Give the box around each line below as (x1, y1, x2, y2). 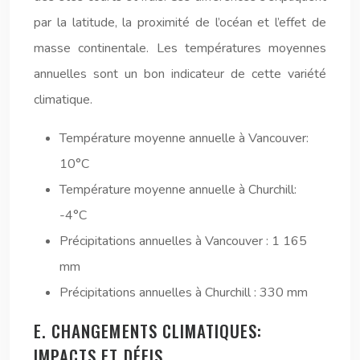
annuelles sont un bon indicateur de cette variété (34, 64, 326, 83)
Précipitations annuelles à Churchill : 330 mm (59, 283, 308, 301)
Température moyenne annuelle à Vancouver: (59, 129, 309, 147)
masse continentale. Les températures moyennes (34, 39, 326, 57)
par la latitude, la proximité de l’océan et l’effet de (34, 13, 326, 31)
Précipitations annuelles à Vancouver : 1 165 (59, 231, 307, 250)
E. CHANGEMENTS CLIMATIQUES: (34, 317, 263, 343)
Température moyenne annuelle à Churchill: (59, 180, 297, 198)
